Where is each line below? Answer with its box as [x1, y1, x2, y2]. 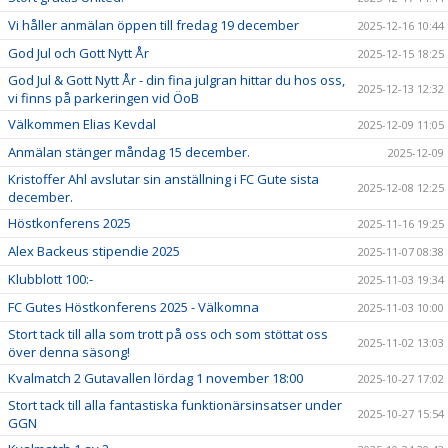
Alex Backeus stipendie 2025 [8, 241, 180, 260]
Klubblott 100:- [8, 269, 93, 288]
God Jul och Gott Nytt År [8, 43, 149, 62]
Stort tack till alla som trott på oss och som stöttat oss [8, 324, 328, 343]
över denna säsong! [8, 342, 130, 361]
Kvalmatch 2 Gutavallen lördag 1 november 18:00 [8, 368, 303, 387]
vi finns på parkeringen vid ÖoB [8, 88, 199, 107]
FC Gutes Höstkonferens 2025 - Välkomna [8, 297, 259, 316]
